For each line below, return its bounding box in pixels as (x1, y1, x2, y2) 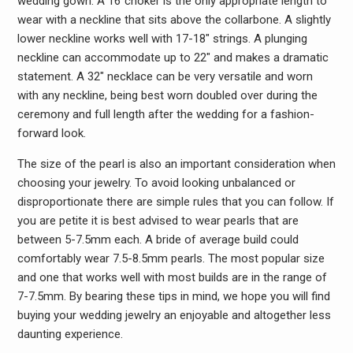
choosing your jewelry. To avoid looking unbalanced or (17, 176, 295, 190)
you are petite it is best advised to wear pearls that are (17, 214, 299, 228)
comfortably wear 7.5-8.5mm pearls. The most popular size (17, 251, 325, 266)
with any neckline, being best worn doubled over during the (17, 88, 318, 102)
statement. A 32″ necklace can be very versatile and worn (17, 69, 313, 84)
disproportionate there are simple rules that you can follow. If (17, 195, 334, 209)
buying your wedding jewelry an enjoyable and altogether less (17, 308, 331, 322)
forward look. (17, 126, 86, 140)
